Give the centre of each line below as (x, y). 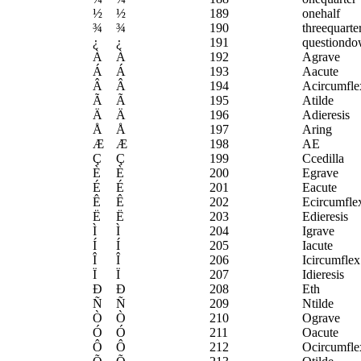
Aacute (320, 72)
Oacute (320, 333)
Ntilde (318, 304)
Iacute (317, 246)
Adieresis (326, 115)
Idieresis (323, 275)
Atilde (318, 101)
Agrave (321, 57)
